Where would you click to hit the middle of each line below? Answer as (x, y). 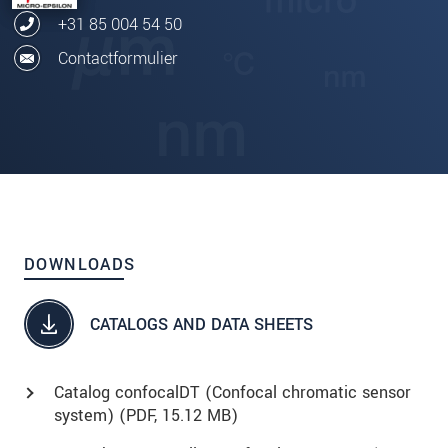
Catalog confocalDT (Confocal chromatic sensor (232, 393)
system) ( (90, 416)
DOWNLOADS (80, 265)
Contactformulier (118, 58)
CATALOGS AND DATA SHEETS (201, 324)
